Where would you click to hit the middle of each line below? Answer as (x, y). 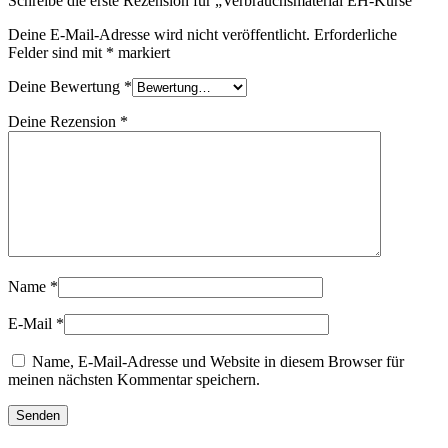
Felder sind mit (57, 52)
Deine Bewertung (66, 86)
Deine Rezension (64, 121)
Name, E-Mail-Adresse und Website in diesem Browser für (218, 361)
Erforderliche (355, 34)
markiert (142, 52)
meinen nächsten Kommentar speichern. (134, 379)
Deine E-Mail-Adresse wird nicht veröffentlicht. (159, 34)
